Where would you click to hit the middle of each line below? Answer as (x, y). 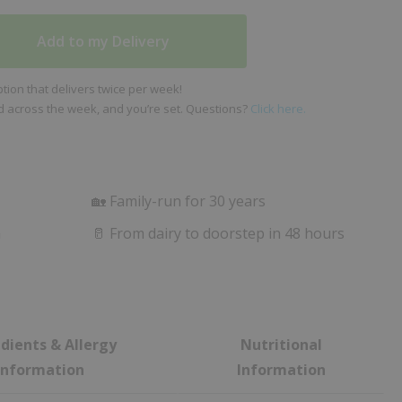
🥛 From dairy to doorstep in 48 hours (218, 233)
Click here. (279, 109)
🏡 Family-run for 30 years (179, 201)
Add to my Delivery (103, 41)
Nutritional (281, 345)
